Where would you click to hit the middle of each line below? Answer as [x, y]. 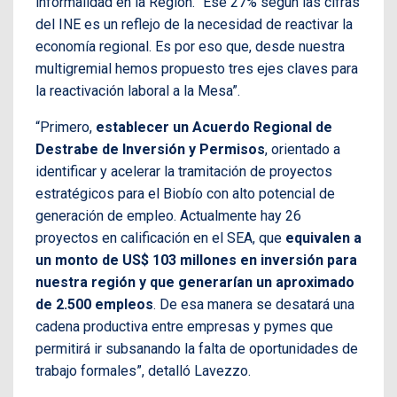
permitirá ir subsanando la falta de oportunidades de [197, 348]
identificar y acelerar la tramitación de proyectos [184, 171]
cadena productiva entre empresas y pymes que [184, 326]
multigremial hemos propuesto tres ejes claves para [197, 68]
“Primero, [66, 127]
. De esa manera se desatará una [254, 304]
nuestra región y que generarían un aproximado [195, 282]
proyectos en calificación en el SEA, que [160, 237]
